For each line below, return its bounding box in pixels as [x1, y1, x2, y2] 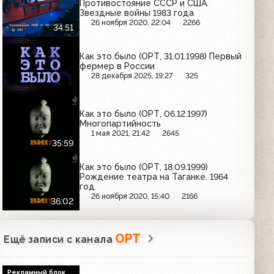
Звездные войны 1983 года [80, 8, 194, 18]
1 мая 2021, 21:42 [91, 128, 150, 138]
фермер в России [80, 61, 155, 71]
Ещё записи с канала [4, 233, 116, 245]
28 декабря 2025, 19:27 [91, 70, 174, 80]
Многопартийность [80, 119, 161, 129]
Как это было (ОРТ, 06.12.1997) [80, 109, 208, 119]
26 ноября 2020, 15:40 [91, 191, 170, 201]
